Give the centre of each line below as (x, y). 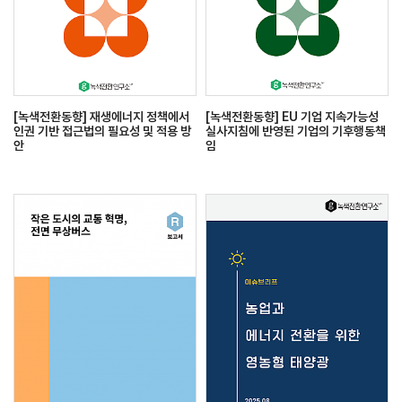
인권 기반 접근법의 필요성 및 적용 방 (102, 131)
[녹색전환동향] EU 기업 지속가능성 (292, 116)
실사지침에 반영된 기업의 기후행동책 (296, 131)
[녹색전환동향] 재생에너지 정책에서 (101, 116)
